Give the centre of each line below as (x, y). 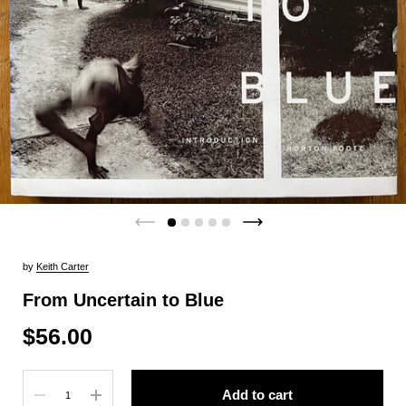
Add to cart (257, 394)
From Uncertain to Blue (123, 300)
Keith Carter (63, 266)
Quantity (42, 378)
